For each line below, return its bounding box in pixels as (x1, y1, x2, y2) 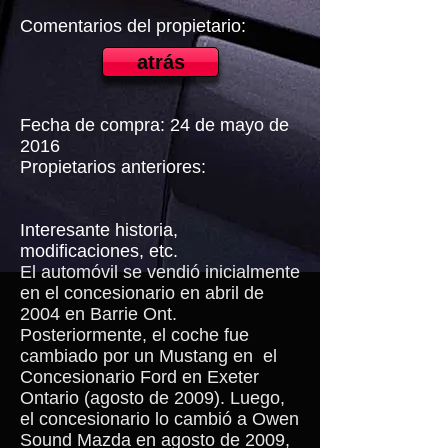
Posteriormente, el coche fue (20, 325, 249, 345)
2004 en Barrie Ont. (20, 304, 177, 324)
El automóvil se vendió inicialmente (20, 262, 300, 282)
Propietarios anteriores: (20, 157, 206, 177)
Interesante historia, (20, 220, 178, 240)
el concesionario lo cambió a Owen (20, 409, 299, 429)
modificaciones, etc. (20, 241, 178, 261)
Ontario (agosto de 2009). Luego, (20, 388, 285, 408)
